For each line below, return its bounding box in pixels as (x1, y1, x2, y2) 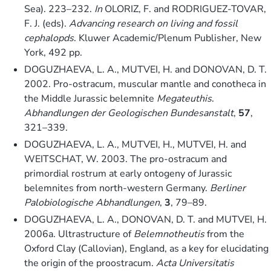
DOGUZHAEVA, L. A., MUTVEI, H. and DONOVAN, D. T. (24, 62, 267, 76)
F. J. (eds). (24, 16, 69, 30)
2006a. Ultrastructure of (24, 227, 134, 241)
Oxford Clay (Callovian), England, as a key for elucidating (24, 241, 269, 255)
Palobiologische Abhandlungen (24, 195, 160, 209)
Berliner (210, 181, 246, 195)
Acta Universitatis (156, 256, 234, 270)
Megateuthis (157, 91, 212, 105)
